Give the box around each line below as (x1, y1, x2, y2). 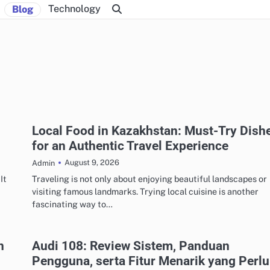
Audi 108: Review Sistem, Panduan (32, 237, 230, 253)
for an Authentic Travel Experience (32, 137, 228, 153)
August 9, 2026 (64, 158, 119, 168)
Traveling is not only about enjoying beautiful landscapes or (32, 173, 267, 184)
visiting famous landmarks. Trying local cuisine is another (32, 186, 259, 196)
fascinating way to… (32, 198, 113, 209)
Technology (48, 2, 101, 14)
